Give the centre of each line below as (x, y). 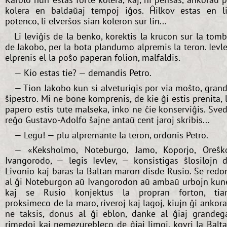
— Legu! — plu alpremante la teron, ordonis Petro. (111, 135)
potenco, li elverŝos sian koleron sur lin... (86, 21)
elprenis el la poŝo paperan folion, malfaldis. (93, 58)
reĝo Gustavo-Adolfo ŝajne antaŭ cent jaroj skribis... (107, 120)
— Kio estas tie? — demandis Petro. (83, 73)
